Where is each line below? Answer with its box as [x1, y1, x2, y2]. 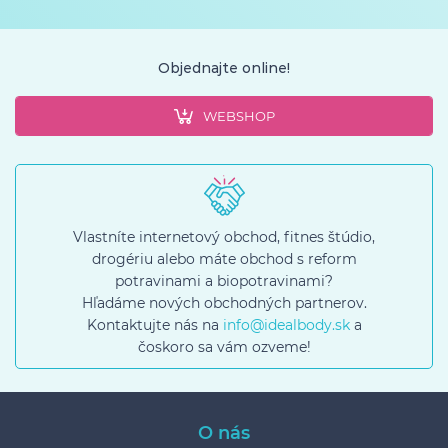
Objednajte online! [158, 59, 290, 77]
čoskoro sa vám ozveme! [137, 338, 311, 356]
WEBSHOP [202, 108, 275, 124]
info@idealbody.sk [222, 316, 350, 334]
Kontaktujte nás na [86, 316, 223, 334]
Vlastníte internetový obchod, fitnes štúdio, [73, 228, 375, 246]
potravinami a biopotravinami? [115, 272, 333, 290]
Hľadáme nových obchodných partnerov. [81, 294, 367, 312]
